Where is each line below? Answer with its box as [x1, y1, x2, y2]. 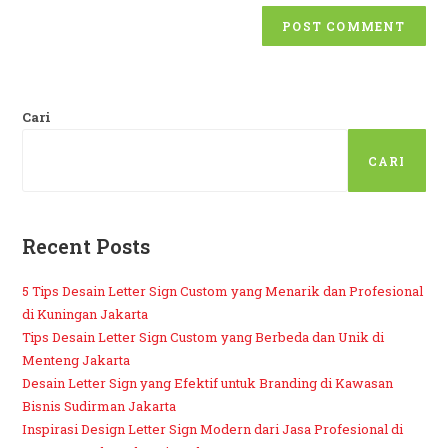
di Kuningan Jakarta [22, 305, 149, 324]
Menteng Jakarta [22, 351, 131, 370]
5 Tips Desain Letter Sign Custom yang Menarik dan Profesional [22, 282, 424, 301]
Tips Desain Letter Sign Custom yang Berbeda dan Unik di [22, 328, 385, 347]
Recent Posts [22, 233, 151, 260]
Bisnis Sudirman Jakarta [22, 397, 177, 416]
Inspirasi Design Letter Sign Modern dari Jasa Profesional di [22, 420, 404, 439]
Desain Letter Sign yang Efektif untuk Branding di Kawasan [22, 374, 394, 393]
